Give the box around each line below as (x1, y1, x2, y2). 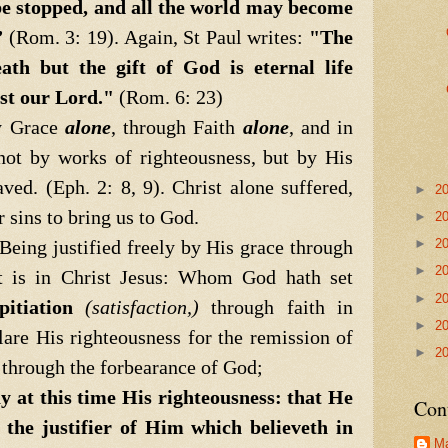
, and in (288, 115, 354, 138)
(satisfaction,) (84, 295, 212, 318)
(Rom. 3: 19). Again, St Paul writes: (3, 25, 310, 48)
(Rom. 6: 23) (114, 85, 223, 108)
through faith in (211, 295, 353, 318)
